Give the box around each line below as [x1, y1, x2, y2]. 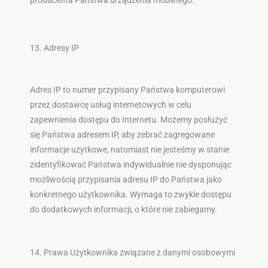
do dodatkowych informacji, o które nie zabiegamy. [29, 205, 217, 215]
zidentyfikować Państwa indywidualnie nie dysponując [29, 160, 232, 170]
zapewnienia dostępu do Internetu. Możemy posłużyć [29, 115, 227, 125]
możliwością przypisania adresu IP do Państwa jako [29, 175, 222, 185]
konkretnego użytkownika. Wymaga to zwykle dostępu [29, 190, 232, 200]
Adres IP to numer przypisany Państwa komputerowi [29, 85, 225, 95]
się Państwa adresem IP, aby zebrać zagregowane [29, 130, 215, 140]
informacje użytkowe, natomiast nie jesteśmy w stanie [29, 145, 229, 155]
